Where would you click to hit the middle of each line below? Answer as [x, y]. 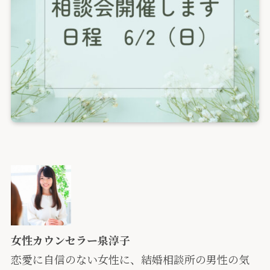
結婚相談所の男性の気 [195, 259]
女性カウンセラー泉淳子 [70, 240]
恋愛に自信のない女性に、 [76, 259]
